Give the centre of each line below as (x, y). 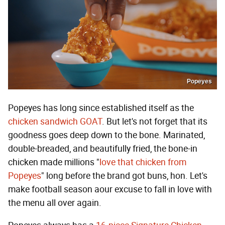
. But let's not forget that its (155, 122)
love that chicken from (143, 162)
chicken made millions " (54, 162)
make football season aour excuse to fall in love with (110, 190)
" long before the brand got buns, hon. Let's (124, 176)
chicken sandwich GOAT (55, 122)
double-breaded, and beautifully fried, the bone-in (103, 149)
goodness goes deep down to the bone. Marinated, (106, 135)
